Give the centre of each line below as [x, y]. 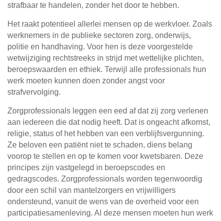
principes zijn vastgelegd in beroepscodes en [86, 168]
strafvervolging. [34, 92]
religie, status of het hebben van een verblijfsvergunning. [106, 134]
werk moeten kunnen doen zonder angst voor [86, 81]
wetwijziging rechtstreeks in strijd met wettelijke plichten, [106, 58]
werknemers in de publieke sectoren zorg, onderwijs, [99, 36]
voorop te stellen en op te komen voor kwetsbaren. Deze [105, 156]
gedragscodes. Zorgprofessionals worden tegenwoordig [105, 179]
